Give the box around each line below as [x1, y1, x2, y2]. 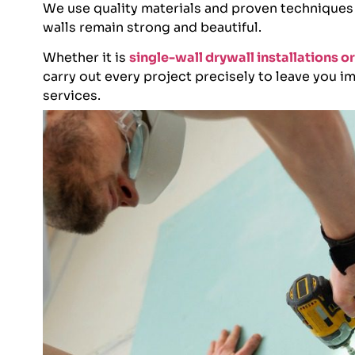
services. [42, 87, 101, 105]
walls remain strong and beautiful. [42, 19, 261, 36]
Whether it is [42, 49, 129, 67]
